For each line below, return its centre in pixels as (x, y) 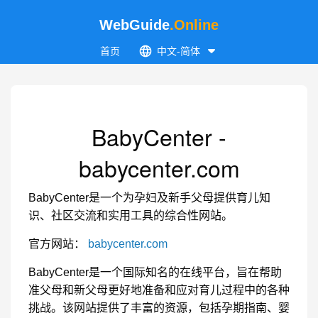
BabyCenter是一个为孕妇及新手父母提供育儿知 (149, 198)
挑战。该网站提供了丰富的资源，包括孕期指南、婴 (159, 308)
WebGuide (135, 25)
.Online (194, 25)
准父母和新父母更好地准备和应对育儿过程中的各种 (159, 290)
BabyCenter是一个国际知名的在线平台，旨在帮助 (155, 272)
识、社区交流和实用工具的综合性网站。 (131, 215)
